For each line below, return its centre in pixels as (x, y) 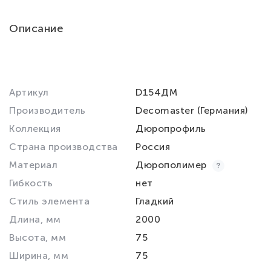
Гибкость (31, 183)
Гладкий (155, 201)
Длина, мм (35, 219)
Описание (36, 28)
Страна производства (64, 147)
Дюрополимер (172, 165)
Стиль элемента (49, 201)
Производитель (47, 110)
